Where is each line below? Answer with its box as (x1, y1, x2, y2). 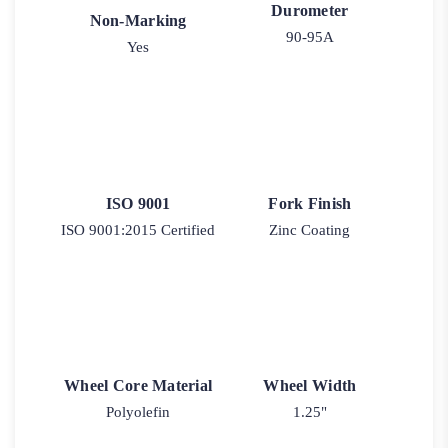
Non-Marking (89, 12, 187, 30)
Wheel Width (263, 377, 357, 395)
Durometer (271, 2, 349, 20)
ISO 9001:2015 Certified (61, 221, 216, 238)
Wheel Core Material (64, 377, 213, 395)
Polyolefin (106, 404, 171, 421)
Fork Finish (268, 194, 352, 212)
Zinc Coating (269, 221, 351, 238)
